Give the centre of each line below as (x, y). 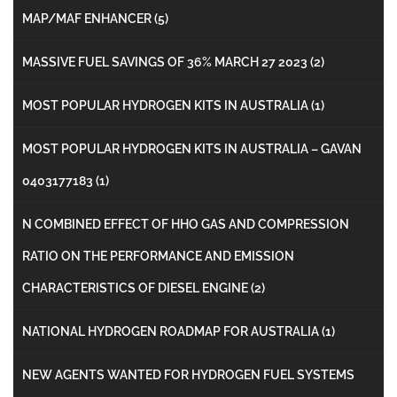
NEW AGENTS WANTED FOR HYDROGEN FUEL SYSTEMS (188, 374)
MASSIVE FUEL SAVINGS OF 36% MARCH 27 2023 (166, 62)
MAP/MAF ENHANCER (88, 18)
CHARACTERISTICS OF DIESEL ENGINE (136, 288)
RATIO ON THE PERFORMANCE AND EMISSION (158, 256)
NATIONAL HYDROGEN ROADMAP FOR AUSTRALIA (172, 331)
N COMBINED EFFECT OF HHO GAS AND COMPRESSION (186, 224)
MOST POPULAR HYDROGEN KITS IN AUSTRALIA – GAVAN (192, 148)
